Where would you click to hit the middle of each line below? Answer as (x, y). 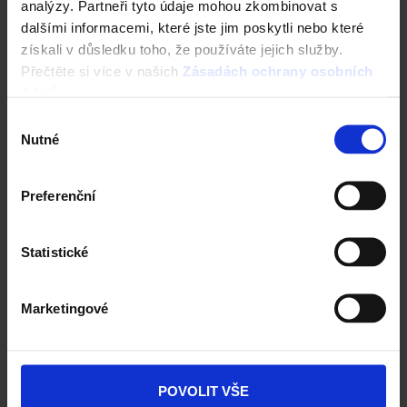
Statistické (55, 251)
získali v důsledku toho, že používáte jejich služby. (182, 49)
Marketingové (65, 308)
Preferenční (59, 195)
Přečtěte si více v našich (102, 71)
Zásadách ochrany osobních (278, 71)
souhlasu (34, 142)
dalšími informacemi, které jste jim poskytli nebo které (193, 27)
